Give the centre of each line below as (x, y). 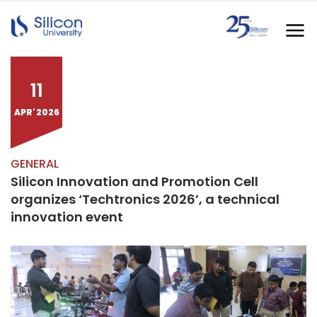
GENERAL (35, 164)
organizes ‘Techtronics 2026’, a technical (145, 199)
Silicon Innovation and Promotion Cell (134, 181)
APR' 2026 (36, 112)
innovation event (67, 217)
